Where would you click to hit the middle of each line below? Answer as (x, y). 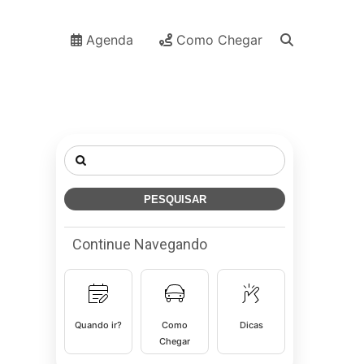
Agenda (108, 40)
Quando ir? (98, 325)
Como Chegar (217, 40)
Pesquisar (93, 153)
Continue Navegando (140, 244)
